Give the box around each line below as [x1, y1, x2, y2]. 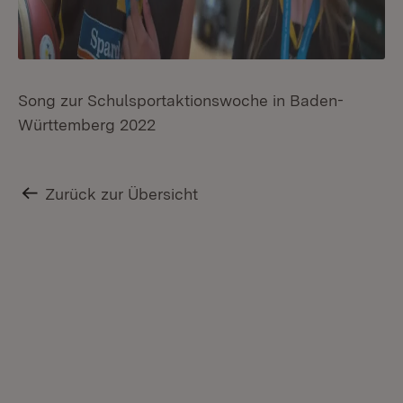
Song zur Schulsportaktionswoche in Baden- [18, 91, 344, 110]
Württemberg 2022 [18, 115, 156, 134]
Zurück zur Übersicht [45, 184, 199, 203]
